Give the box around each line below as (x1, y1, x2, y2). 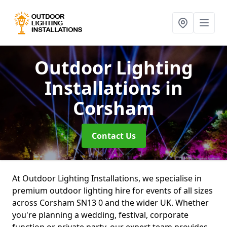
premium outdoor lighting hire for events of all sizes (12, 185, 213, 196)
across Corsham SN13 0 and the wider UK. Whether (12, 197, 209, 208)
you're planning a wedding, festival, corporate (12, 209, 188, 220)
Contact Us (91, 130, 136, 141)
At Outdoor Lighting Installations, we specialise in (12, 173, 202, 184)
